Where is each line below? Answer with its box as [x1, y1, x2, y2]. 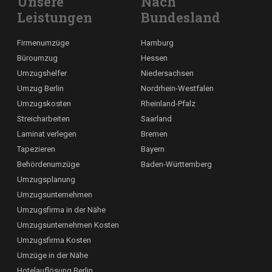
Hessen [141, 53, 168, 63]
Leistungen [17, 8, 92, 26]
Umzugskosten [17, 99, 71, 108]
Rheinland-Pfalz [141, 99, 195, 108]
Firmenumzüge [17, 38, 69, 47]
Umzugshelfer [17, 69, 67, 78]
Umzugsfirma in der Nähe [17, 205, 106, 214]
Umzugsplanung [17, 175, 75, 184]
